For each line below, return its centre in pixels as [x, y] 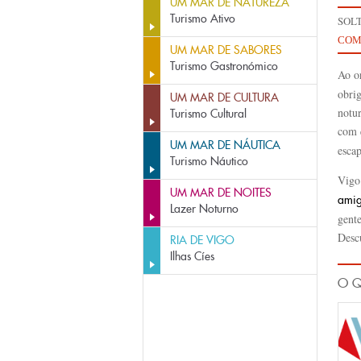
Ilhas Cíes [192, 256]
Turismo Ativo [203, 19]
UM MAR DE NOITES [221, 193]
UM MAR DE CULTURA [224, 98]
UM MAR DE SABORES [226, 50]
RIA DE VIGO [202, 240]
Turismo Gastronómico [224, 66]
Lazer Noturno [204, 209]
